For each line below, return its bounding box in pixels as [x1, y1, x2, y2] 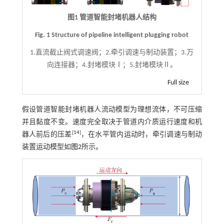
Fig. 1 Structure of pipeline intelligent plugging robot [35, 31, 189, 39]
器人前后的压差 [21, 131, 72, 139]
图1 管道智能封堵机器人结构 [67, 14, 156, 22]
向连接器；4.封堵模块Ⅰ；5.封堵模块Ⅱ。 [46, 61, 177, 69]
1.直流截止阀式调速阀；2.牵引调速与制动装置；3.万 [30, 49, 194, 57]
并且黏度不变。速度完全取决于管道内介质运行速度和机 [21, 118, 202, 126]
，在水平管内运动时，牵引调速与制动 [80, 131, 202, 139]
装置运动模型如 [21, 143, 71, 151]
